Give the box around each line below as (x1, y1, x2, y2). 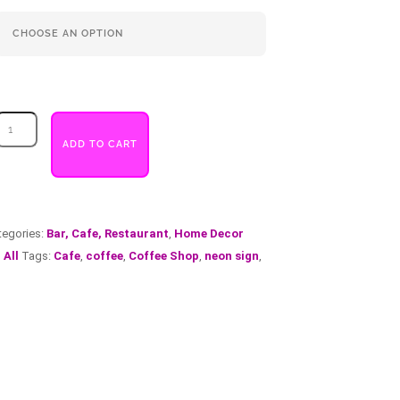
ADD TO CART (62, 138, 138, 150)
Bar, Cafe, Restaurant (46, 227, 169, 240)
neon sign (204, 249, 259, 262)
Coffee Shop (128, 249, 199, 262)
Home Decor (173, 227, 244, 240)
